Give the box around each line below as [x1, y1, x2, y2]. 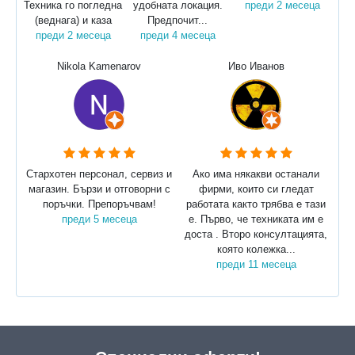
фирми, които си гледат [198, 183, 314, 196]
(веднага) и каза [34, 13, 112, 26]
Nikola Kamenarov [57, 60, 141, 73]
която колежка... [216, 243, 296, 256]
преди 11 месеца [216, 258, 296, 271]
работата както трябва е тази [186, 198, 326, 211]
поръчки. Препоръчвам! [42, 198, 156, 211]
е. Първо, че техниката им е [189, 213, 323, 226]
